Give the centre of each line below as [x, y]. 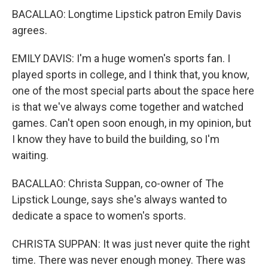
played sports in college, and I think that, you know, [130, 74]
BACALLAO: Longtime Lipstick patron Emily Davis [127, 14]
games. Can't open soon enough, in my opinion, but [132, 123]
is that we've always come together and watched [128, 106]
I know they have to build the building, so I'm [116, 139]
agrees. [30, 30]
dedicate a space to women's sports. [99, 215]
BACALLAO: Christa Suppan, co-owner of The [118, 183]
